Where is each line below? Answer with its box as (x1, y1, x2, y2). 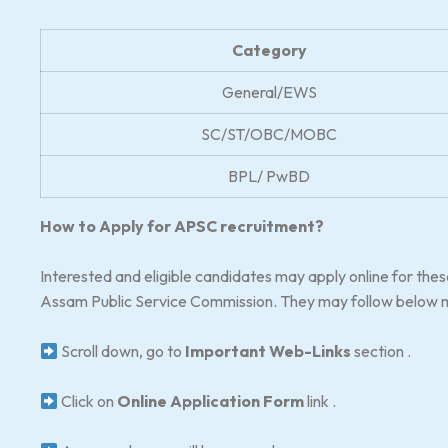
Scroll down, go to (58, 341, 186, 361)
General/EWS (221, 82, 317, 102)
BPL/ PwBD (228, 166, 310, 186)
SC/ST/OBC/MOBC (201, 124, 337, 144)
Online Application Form (117, 391, 305, 411)
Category (231, 40, 307, 60)
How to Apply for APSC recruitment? (40, 216, 324, 236)
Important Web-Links (185, 341, 352, 361)
